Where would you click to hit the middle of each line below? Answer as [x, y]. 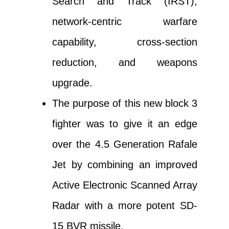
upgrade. [72, 83]
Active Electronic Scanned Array [125, 185]
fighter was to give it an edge [125, 124]
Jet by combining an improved [125, 165]
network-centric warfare [125, 22]
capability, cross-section [125, 42]
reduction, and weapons [125, 63]
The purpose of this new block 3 [125, 104]
